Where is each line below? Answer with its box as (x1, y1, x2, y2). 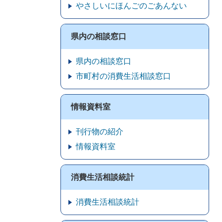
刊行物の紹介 (76, 127, 123, 136)
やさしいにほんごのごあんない (76, 1, 187, 10)
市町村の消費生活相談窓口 (76, 72, 171, 80)
